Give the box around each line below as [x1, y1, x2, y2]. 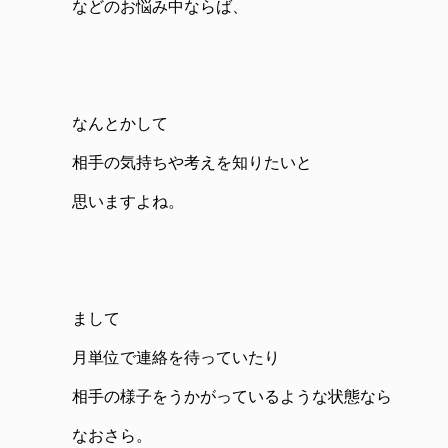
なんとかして [72, 115, 168, 132]
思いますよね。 [72, 193, 184, 210]
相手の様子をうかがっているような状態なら [72, 388, 392, 405]
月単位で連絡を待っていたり [72, 349, 280, 366]
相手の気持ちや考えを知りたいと [72, 154, 312, 171]
